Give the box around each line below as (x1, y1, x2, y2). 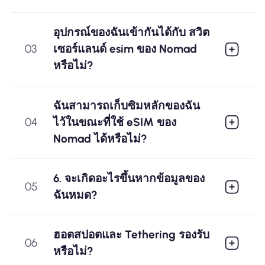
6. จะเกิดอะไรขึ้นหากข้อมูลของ (53, 171, 205, 185)
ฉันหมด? (53, 188, 98, 202)
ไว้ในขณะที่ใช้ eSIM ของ (53, 115, 176, 129)
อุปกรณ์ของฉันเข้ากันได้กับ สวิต (53, 25, 209, 40)
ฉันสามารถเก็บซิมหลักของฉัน (53, 98, 200, 112)
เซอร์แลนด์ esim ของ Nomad (53, 42, 197, 56)
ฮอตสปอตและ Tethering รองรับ (53, 228, 209, 242)
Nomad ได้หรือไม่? (53, 131, 147, 146)
